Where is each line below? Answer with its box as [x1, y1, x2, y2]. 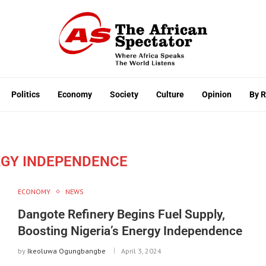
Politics [11, 89, 40, 99]
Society [110, 89, 138, 99]
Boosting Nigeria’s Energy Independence [17, 223, 242, 238]
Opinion [202, 89, 232, 99]
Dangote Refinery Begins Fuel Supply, [17, 207, 225, 221]
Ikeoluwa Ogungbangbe [27, 246, 106, 255]
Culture [156, 89, 184, 99]
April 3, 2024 [121, 246, 161, 255]
